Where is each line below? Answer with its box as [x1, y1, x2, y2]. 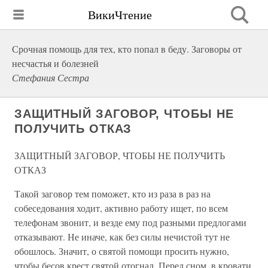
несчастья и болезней [12, 57, 99, 69]
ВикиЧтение [88, 6, 152, 23]
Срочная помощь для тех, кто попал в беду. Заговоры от [12, 42, 242, 55]
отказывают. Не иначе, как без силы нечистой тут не [14, 230, 230, 243]
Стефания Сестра [12, 71, 89, 84]
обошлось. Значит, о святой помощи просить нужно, [14, 245, 229, 257]
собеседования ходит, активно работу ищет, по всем [14, 202, 228, 214]
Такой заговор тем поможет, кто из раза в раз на [14, 187, 211, 200]
